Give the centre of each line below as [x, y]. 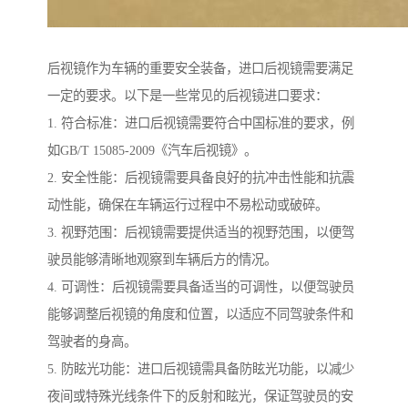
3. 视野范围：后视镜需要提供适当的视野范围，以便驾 [201, 232]
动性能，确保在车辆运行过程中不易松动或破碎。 [188, 204]
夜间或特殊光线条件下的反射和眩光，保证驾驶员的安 [200, 396]
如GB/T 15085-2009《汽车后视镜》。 [152, 150]
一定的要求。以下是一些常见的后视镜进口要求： [188, 95]
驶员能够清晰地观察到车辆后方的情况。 [162, 259]
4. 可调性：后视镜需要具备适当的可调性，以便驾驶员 [201, 286]
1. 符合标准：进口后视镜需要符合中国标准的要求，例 [201, 122]
